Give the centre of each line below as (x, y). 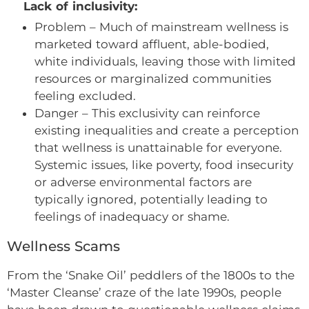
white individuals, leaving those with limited (165, 61)
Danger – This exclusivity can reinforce (147, 113)
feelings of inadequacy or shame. (132, 216)
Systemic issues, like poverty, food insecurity (164, 165)
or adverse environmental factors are (143, 182)
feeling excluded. (85, 96)
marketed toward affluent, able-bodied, (152, 44)
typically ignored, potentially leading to (151, 199)
